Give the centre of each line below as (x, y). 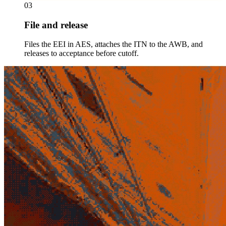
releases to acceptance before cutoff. (81, 53)
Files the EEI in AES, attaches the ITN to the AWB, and (114, 44)
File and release (56, 25)
